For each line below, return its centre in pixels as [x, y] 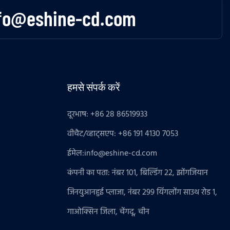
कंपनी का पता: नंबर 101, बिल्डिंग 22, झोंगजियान [138, 173]
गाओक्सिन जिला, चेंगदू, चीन [109, 212]
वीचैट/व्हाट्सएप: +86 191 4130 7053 [123, 134]
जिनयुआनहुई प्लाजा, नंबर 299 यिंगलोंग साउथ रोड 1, [142, 192]
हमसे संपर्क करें [94, 87]
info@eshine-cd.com [121, 153]
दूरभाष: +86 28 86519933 [108, 114]
